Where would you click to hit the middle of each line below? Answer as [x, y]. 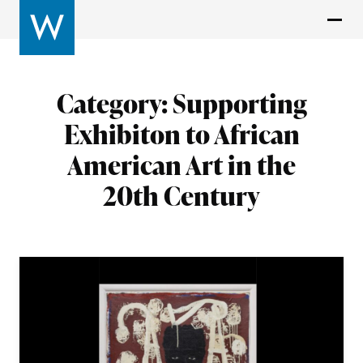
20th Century [181, 196]
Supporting [239, 103]
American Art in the [181, 165]
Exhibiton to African [181, 134]
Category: [114, 103]
